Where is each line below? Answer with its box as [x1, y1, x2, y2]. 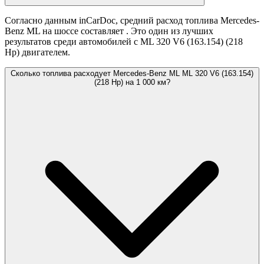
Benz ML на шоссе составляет [5, 26, 126, 37]
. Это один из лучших [126, 26, 213, 37]
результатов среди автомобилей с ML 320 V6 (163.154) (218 [5, 37, 243, 47]
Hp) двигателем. [5, 47, 70, 58]
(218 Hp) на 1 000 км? [94, 78, 170, 87]
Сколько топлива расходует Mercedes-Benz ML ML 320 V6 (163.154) [11, 69, 253, 78]
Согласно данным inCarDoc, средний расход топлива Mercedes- [5, 15, 259, 26]
